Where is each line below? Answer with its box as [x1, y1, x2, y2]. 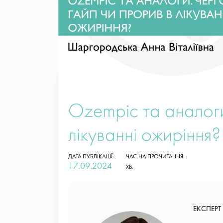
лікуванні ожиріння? [68, 126, 221, 146]
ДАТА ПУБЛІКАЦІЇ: [68, 153, 114, 160]
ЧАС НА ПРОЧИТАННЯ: [126, 153, 185, 160]
